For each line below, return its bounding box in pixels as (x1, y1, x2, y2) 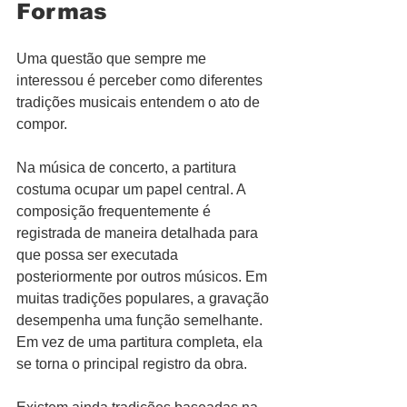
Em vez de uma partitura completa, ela (16, 334, 266, 350)
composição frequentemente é (16, 203, 214, 219)
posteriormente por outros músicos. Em (16, 269, 271, 284)
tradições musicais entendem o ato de (16, 94, 263, 110)
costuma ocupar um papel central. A (16, 182, 249, 197)
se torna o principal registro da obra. (16, 356, 247, 372)
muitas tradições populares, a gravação (16, 291, 273, 306)
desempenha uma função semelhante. (16, 313, 266, 328)
